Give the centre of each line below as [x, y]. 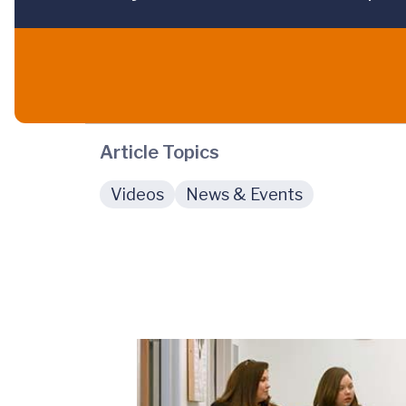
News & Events [244, 195]
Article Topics [159, 153]
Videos [137, 195]
